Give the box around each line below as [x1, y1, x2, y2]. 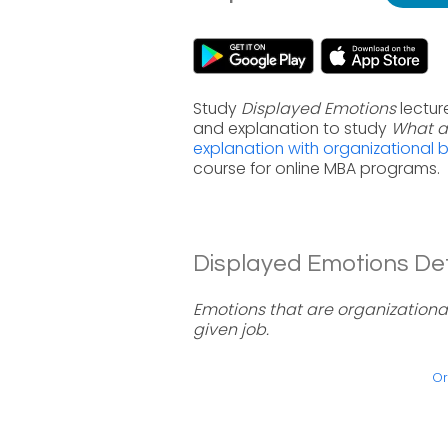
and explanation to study [193, 117, 391, 140]
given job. [193, 318, 269, 341]
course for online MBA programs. [193, 157, 440, 180]
